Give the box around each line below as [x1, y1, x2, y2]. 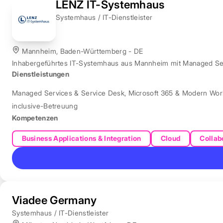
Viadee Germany [12, 194, 97, 207]
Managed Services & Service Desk [12, 88, 124, 97]
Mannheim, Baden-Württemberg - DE [20, 46, 143, 55]
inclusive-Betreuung [12, 101, 78, 110]
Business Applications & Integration [21, 134, 141, 143]
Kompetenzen [12, 113, 58, 122]
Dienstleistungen [12, 69, 70, 78]
